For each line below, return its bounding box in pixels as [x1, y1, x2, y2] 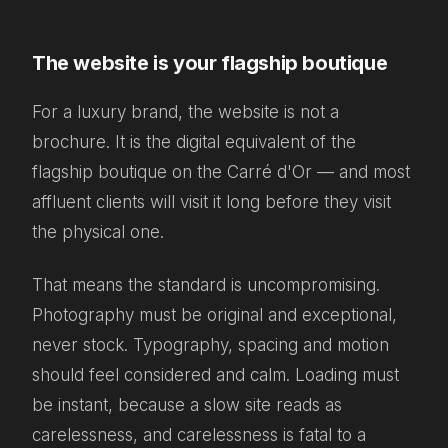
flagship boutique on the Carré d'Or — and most [32, 162, 410, 183]
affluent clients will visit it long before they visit [32, 192, 391, 213]
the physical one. [32, 222, 164, 243]
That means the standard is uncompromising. [32, 274, 380, 295]
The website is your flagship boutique [32, 51, 388, 76]
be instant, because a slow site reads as [32, 394, 342, 415]
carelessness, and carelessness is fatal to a [32, 424, 366, 445]
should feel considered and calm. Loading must [32, 364, 399, 385]
